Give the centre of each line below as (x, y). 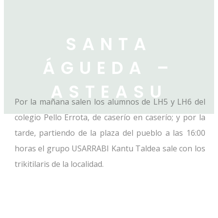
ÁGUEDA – (109, 68)
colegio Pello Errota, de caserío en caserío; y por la (110, 118)
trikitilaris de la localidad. (59, 164)
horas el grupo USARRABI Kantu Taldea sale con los (110, 149)
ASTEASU (109, 92)
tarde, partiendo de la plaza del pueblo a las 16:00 (110, 133)
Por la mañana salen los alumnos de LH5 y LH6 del (110, 102)
